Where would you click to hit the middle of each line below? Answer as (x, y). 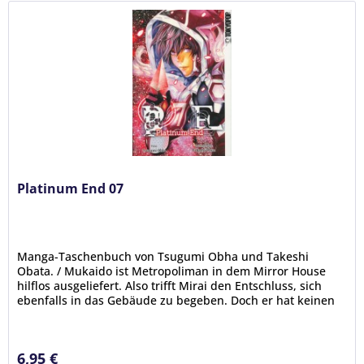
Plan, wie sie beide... (74, 315)
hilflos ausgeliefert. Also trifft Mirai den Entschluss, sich (170, 286)
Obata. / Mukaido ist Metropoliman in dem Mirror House (172, 271)
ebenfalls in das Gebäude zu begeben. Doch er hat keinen (176, 301)
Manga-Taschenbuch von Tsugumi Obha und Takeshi (163, 257)
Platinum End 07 (71, 189)
